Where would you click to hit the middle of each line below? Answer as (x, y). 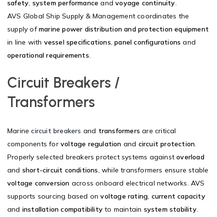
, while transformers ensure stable (153, 170)
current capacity (178, 196)
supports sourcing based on (54, 196)
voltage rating (124, 196)
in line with (26, 42)
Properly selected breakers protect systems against (92, 157)
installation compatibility (62, 209)
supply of (23, 29)
